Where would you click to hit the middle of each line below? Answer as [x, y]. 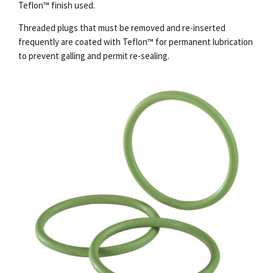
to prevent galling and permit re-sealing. [94, 55]
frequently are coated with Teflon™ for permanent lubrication [136, 41]
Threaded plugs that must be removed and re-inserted [122, 27]
